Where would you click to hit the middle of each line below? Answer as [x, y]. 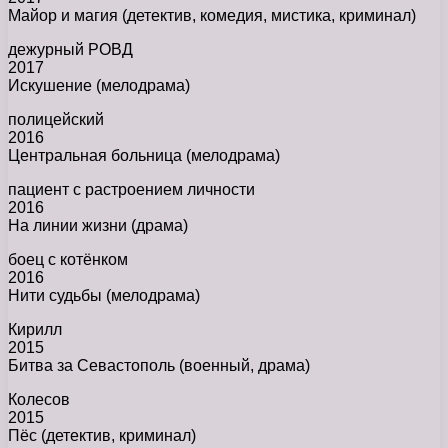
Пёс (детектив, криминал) [102, 436]
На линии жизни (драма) [98, 226]
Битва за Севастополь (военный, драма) [159, 366]
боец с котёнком [68, 260]
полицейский [56, 120]
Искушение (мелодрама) [99, 86]
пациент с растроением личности [131, 190]
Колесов [39, 400]
